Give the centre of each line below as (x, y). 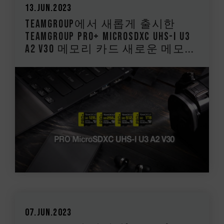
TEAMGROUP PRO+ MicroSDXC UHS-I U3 (108, 36)
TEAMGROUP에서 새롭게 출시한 (100, 24)
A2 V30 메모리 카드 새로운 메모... (109, 49)
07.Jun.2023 (48, 213)
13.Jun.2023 (48, 8)
